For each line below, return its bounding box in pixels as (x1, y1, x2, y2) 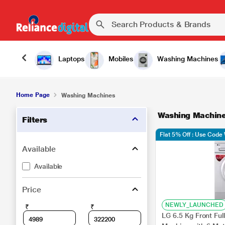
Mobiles (108, 55, 133, 63)
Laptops (58, 55, 84, 63)
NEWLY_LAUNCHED (165, 201, 223, 208)
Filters (22, 115, 47, 125)
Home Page (16, 91, 50, 98)
